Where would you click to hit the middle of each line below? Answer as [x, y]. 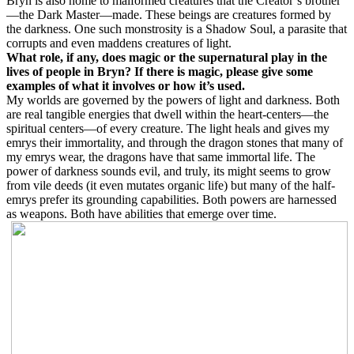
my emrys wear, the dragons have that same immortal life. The [161, 157]
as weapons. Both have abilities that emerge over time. [141, 214]
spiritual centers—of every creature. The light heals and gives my [168, 128]
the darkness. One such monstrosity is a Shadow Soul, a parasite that [177, 29]
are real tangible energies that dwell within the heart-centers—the [168, 114]
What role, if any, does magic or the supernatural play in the [167, 57]
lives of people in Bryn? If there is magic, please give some [160, 72]
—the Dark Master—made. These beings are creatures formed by [169, 15]
